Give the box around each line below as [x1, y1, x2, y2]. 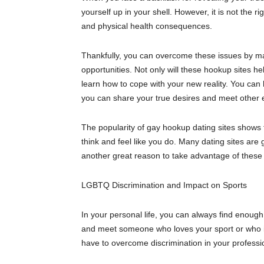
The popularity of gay [81, 123, 163, 133]
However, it [174, 7, 216, 17]
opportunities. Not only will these [81, 65, 204, 75]
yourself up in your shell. [81, 7, 174, 17]
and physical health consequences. [81, 21, 212, 31]
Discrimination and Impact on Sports [110, 180, 247, 190]
